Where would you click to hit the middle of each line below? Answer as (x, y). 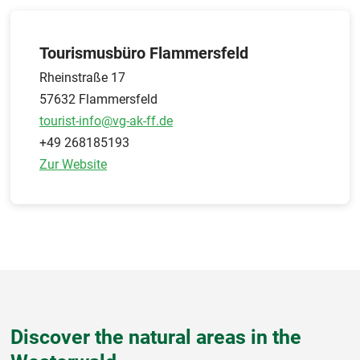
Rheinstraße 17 (82, 77)
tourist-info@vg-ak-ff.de (106, 121)
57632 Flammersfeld (98, 99)
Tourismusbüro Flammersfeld (144, 53)
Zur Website (73, 164)
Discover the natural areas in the (156, 337)
